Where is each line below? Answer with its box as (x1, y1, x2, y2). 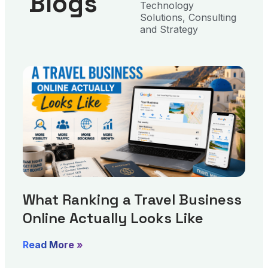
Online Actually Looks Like (23, 208, 203, 227)
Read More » (23, 238, 83, 251)
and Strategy (140, 23, 198, 35)
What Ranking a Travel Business (23, 190, 242, 209)
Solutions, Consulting (140, 11, 236, 23)
